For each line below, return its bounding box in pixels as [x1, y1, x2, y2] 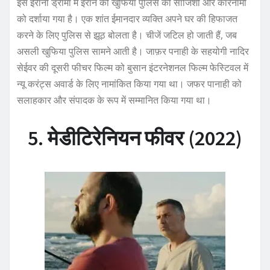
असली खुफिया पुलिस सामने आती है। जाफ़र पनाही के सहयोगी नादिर [17, 44, 249, 58]
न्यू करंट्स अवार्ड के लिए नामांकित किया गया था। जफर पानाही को [17, 77, 242, 90]
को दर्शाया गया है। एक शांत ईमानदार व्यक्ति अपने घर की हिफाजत [17, 11, 237, 25]
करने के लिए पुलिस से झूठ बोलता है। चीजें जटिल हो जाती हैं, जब [17, 28, 237, 42]
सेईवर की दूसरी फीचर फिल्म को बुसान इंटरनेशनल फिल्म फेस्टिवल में [17, 60, 248, 74]
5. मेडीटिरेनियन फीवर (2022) [28, 125, 242, 151]
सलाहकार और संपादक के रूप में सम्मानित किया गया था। [17, 93, 212, 107]
